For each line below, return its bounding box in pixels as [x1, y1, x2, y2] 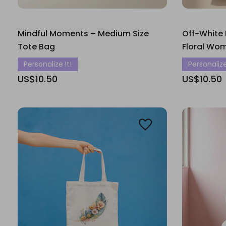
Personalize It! [24, 59, 72, 69]
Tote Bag [18, 41, 55, 52]
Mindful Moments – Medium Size [18, 28, 149, 39]
